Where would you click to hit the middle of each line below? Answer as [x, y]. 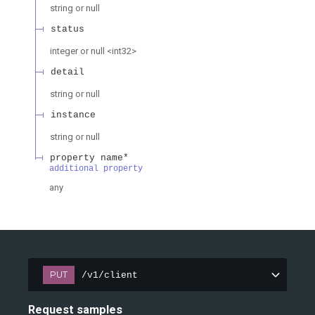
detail [67, 72]
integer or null [77, 51]
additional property [96, 169]
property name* [89, 158]
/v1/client [110, 275]
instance [73, 115]
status [67, 30]
